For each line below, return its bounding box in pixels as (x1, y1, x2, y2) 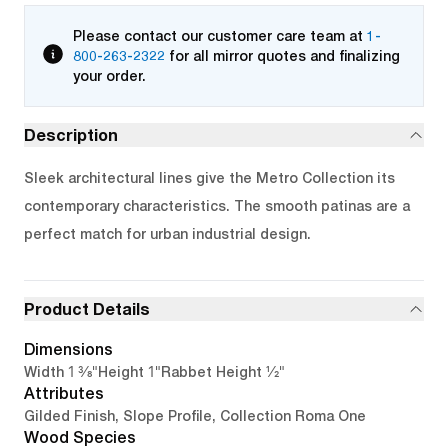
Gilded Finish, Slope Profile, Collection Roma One (24, 408, 366, 424)
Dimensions (24, 340, 113, 359)
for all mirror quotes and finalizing (169, 48, 400, 64)
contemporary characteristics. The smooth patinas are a (24, 198, 410, 214)
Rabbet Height (161, 364, 262, 380)
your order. (73, 68, 146, 84)
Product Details (24, 299, 150, 318)
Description (24, 125, 118, 144)
